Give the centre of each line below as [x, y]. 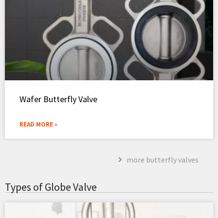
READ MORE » [38, 124]
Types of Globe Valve [51, 187]
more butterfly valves [163, 159]
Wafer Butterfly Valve [58, 99]
